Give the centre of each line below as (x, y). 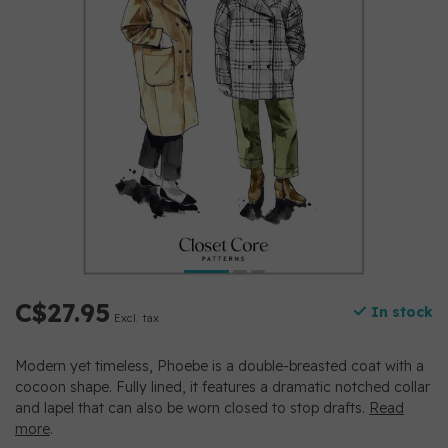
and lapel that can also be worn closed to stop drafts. (192, 408)
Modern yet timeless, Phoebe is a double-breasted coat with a (219, 366)
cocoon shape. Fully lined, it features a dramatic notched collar (222, 387)
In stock (400, 312)
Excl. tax (136, 318)
